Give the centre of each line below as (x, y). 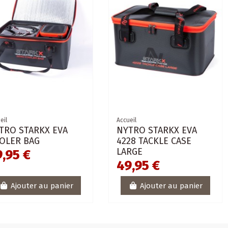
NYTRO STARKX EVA (156, 131)
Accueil (126, 120)
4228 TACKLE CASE (154, 141)
